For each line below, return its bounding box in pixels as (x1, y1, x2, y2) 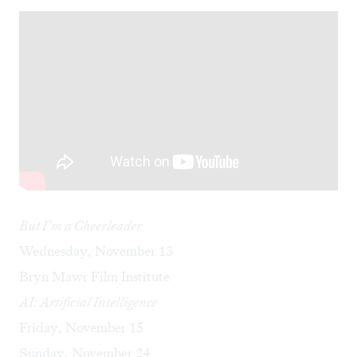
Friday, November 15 (19, 319, 143, 337)
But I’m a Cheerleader (19, 217, 142, 235)
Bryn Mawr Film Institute (19, 268, 170, 286)
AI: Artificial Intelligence (19, 293, 157, 312)
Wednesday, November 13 (19, 242, 173, 261)
